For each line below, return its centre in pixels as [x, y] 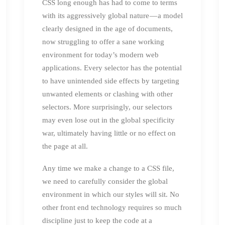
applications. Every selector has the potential [112, 68]
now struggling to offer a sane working [103, 41]
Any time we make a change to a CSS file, [108, 168]
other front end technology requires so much [112, 207]
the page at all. [65, 146]
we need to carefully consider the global [105, 181]
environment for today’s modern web [100, 54]
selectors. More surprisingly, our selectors [107, 107]
